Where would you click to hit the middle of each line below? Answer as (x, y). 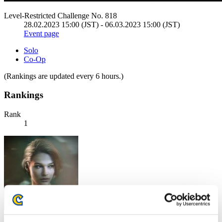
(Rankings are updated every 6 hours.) (64, 76)
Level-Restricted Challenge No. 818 (60, 15)
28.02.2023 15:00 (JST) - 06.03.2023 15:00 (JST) (102, 24)
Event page (41, 33)
